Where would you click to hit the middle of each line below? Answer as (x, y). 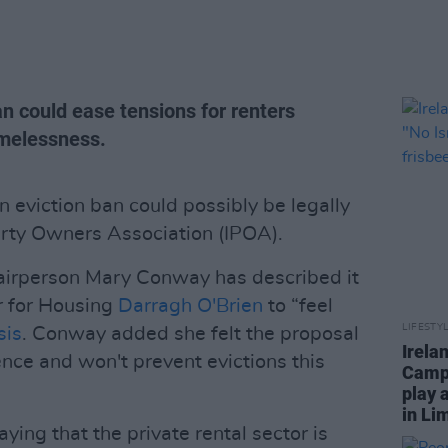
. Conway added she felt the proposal (190, 334)
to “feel (298, 306)
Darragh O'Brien (190, 306)
